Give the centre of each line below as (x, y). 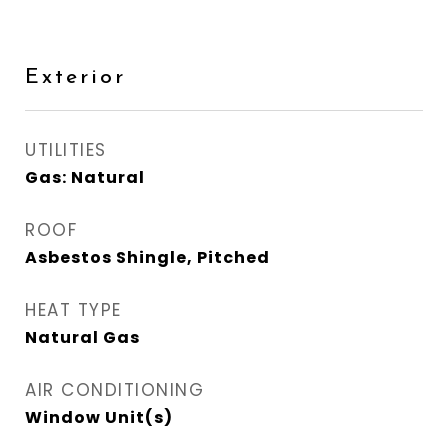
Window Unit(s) (99, 417)
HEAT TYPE (73, 310)
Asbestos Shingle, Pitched (147, 257)
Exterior (75, 75)
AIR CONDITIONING (114, 390)
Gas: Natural (85, 177)
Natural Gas (82, 337)
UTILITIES (66, 150)
